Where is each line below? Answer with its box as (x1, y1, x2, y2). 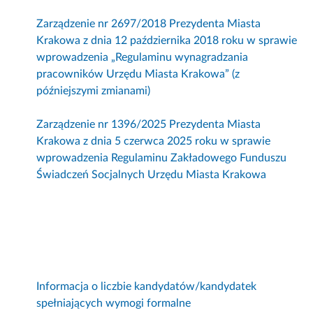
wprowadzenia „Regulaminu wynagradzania (36, 52, 249, 64)
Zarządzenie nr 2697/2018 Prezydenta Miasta (36, 18, 261, 30)
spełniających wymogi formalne (36, 298, 191, 310)
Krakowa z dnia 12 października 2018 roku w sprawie (36, 35, 298, 47)
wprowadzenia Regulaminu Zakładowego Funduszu (36, 152, 287, 164)
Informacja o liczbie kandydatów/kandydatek (36, 281, 257, 293)
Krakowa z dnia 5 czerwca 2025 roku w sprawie (36, 136, 271, 147)
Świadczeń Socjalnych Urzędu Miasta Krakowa (36, 169, 267, 181)
